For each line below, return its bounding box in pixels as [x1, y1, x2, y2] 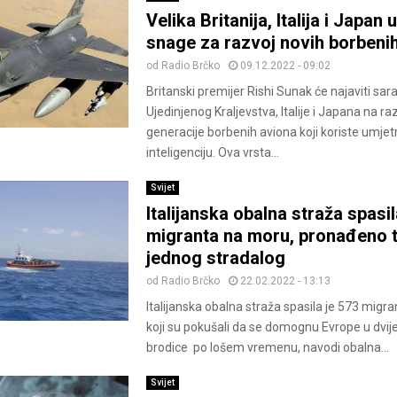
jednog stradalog [145, 246, 285, 269]
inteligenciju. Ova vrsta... [145, 144, 279, 160]
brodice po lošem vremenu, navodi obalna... [145, 339, 389, 354]
